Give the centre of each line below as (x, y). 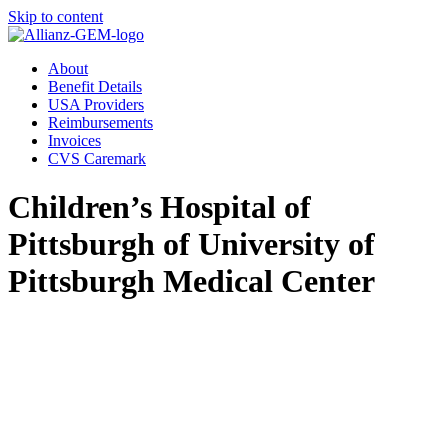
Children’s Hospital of (159, 207)
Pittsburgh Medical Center (191, 281)
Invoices (74, 140)
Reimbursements (100, 122)
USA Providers (96, 104)
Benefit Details (95, 86)
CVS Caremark (97, 158)
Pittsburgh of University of (191, 244)
